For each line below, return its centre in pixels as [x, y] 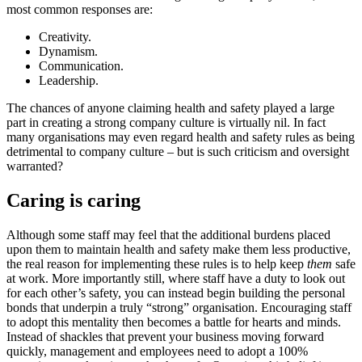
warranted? [35, 166]
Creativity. [65, 36]
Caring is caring [74, 200]
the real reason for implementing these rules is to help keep [157, 263]
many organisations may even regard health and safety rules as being [181, 137]
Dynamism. [68, 51]
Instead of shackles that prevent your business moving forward [165, 336]
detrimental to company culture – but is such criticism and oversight [178, 151]
